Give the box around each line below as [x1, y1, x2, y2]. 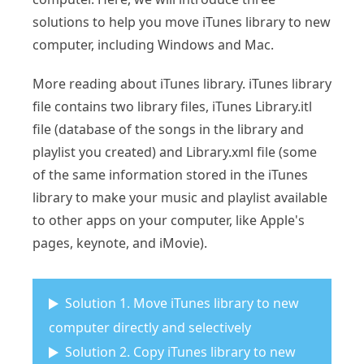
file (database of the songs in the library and [32, 119, 304, 138]
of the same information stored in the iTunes [32, 165, 308, 184]
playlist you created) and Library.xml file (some [32, 142, 317, 161]
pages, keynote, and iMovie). [32, 233, 207, 252]
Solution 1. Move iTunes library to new [65, 293, 299, 312]
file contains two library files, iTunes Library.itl [32, 97, 312, 115]
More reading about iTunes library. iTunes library [32, 74, 331, 93]
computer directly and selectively [49, 318, 251, 336]
